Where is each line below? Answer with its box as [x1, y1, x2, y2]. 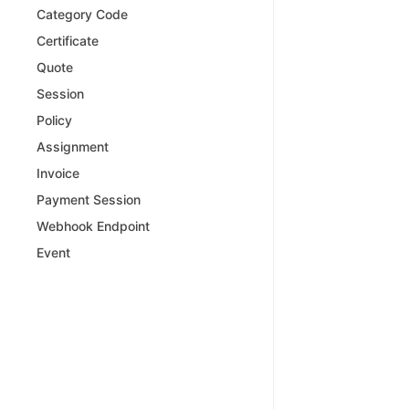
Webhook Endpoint [37, 217, 150, 234]
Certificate [37, 32, 99, 48]
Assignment [37, 138, 109, 154]
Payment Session [37, 191, 141, 207]
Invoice [37, 164, 79, 181]
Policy [37, 111, 72, 128]
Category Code [37, 5, 128, 22]
